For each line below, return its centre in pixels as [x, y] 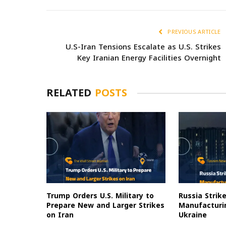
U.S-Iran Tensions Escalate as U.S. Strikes [143, 47]
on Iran [60, 215]
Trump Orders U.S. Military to [100, 196]
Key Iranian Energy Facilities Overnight [149, 58]
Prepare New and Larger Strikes [105, 206]
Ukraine [193, 215]
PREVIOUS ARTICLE [193, 32]
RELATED [71, 93]
